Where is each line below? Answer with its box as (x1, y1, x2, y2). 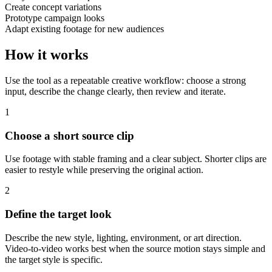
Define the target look (5, 208, 112, 221)
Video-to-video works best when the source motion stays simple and (5, 243, 265, 254)
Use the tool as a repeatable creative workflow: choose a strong (5, 75, 246, 86)
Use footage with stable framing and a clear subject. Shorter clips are (5, 154, 267, 165)
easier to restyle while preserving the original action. (5, 165, 203, 175)
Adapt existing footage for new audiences (5, 24, 164, 35)
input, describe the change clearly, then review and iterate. (5, 86, 226, 97)
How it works (5, 47, 88, 63)
